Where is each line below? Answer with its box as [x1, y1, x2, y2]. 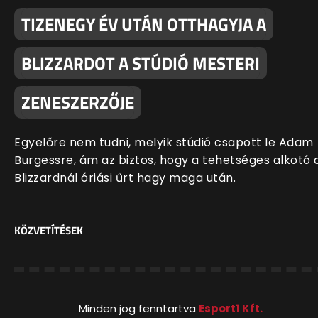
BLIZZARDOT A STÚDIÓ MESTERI [21, 50, 260, 76]
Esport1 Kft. [198, 300, 263, 316]
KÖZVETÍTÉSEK [14, 221, 83, 238]
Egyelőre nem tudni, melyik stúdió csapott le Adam [14, 133, 314, 150]
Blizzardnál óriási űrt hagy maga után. [14, 169, 236, 186]
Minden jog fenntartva [78, 300, 199, 316]
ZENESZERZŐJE [21, 89, 134, 115]
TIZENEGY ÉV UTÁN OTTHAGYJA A [21, 11, 266, 37]
